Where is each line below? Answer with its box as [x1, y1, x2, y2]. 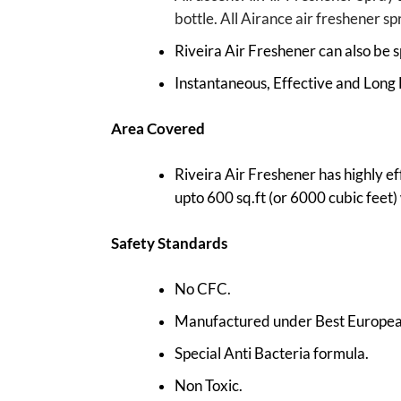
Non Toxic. [175, 376, 243, 395]
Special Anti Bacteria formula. [175, 344, 370, 363]
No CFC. [175, 279, 232, 298]
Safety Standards [110, 234, 227, 252]
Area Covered [110, 119, 205, 138]
